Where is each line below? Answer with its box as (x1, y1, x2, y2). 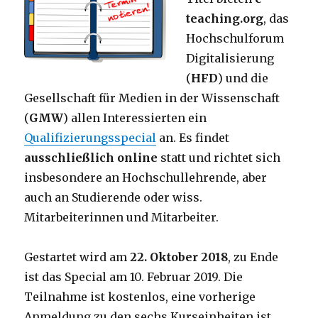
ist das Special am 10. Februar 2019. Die (24, 269, 243, 284)
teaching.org (186, 11, 264, 26)
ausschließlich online (24, 150, 158, 165)
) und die (218, 70, 269, 85)
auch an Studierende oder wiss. (24, 190, 203, 204)
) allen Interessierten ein (63, 110, 207, 125)
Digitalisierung (186, 50, 275, 65)
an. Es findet (156, 130, 230, 145)
